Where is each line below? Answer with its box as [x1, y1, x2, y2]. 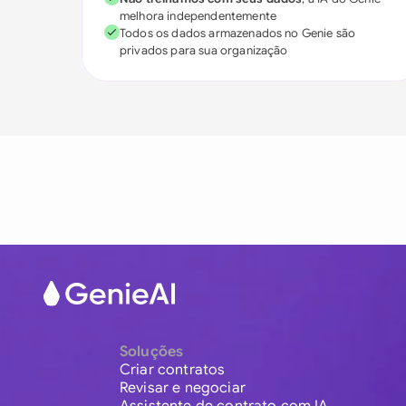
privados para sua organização [120, 43, 288, 58]
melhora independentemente [120, 8, 277, 24]
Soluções [120, 343, 184, 362]
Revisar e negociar [120, 379, 246, 398]
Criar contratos [120, 361, 226, 380]
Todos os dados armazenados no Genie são [120, 25, 356, 41]
